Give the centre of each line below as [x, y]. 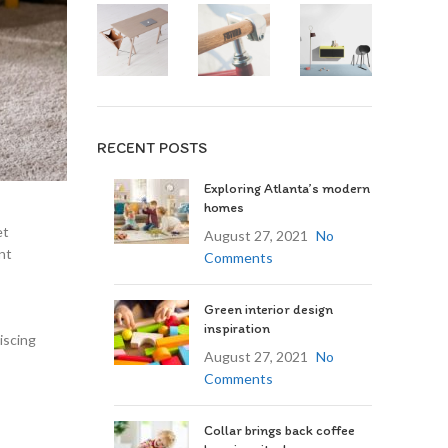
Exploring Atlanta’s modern [286, 188]
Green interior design [268, 309]
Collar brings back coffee [279, 430]
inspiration [236, 328]
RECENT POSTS [151, 147]
